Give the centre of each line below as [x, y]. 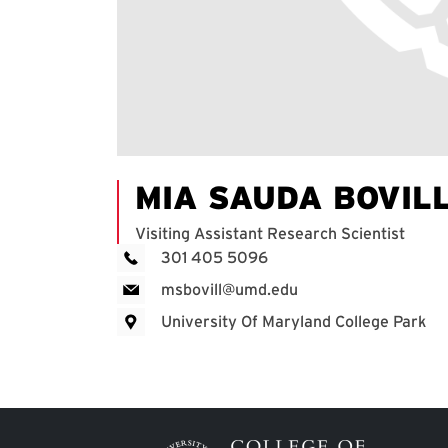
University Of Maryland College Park [293, 322]
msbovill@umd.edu [229, 290]
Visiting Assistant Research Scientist [270, 234]
